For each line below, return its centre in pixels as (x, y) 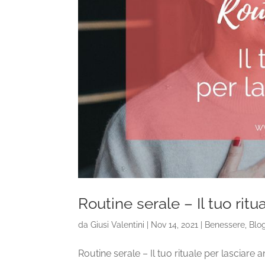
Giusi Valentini (117, 225)
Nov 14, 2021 (174, 225)
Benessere (225, 225)
